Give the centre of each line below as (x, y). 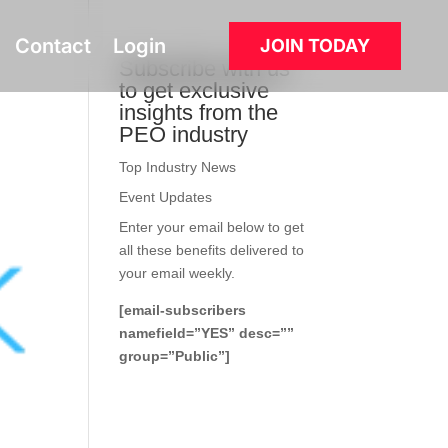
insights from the (199, 112)
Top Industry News (178, 167)
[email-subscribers (183, 310)
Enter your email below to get (212, 227)
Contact (53, 46)
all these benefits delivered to (212, 250)
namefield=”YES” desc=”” (207, 333)
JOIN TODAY (314, 45)
